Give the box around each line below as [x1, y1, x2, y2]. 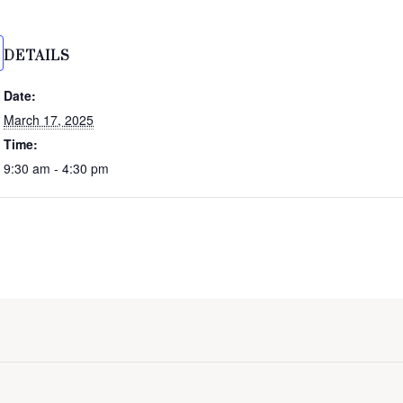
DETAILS [4, 48, 70, 65]
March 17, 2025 [4, 111, 94, 129]
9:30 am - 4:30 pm [4, 159, 109, 177]
